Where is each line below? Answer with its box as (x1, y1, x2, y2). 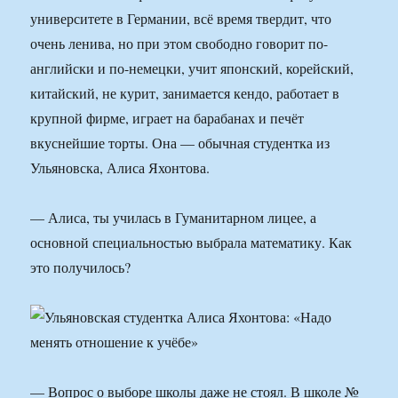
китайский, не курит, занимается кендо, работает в (30, 84, 340, 103)
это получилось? (30, 258, 131, 277)
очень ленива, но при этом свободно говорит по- (30, 34, 329, 53)
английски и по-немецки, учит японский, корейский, (30, 59, 354, 78)
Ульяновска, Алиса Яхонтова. (30, 158, 211, 178)
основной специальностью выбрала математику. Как (30, 233, 353, 252)
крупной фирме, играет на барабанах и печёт (30, 108, 305, 128)
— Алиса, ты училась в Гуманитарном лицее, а (30, 208, 317, 227)
